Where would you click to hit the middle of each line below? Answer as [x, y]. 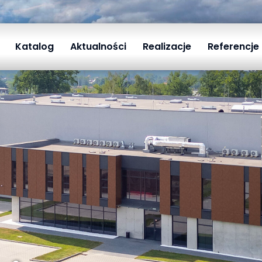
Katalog [34, 46]
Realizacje [167, 46]
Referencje [233, 46]
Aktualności [98, 46]
